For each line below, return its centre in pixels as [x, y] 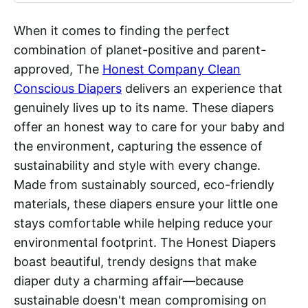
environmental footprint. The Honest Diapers [145, 242]
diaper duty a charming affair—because [129, 280]
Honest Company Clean [172, 69]
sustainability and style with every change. [137, 165]
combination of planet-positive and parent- [140, 49]
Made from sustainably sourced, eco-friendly [144, 184]
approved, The [58, 69]
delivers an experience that [202, 88]
